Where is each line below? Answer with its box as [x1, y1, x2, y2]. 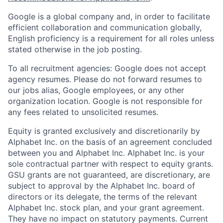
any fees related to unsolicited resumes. [8, 107, 158, 117]
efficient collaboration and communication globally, [8, 22, 202, 32]
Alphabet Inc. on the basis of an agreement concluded [8, 136, 212, 147]
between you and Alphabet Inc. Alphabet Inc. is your [8, 147, 205, 158]
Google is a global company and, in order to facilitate [8, 11, 210, 21]
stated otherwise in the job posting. [8, 44, 142, 54]
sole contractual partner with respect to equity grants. [8, 158, 213, 169]
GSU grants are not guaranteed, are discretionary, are [8, 169, 210, 180]
